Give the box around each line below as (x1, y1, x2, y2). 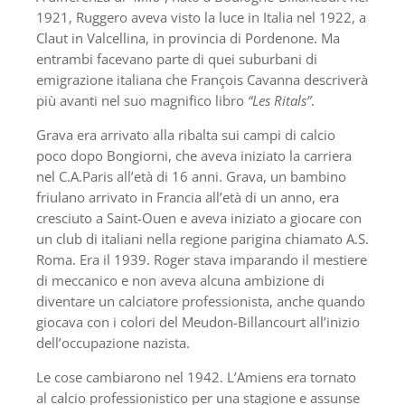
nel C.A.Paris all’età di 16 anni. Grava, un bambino (36, 167, 346, 186)
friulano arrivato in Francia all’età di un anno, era (36, 188, 339, 207)
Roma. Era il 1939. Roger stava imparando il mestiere (36, 250, 367, 269)
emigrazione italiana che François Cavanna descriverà (36, 71, 368, 89)
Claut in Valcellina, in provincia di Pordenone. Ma (36, 29, 340, 48)
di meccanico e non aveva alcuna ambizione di (36, 271, 325, 290)
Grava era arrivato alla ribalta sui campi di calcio (36, 126, 335, 145)
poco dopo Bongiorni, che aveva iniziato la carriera (36, 146, 352, 165)
